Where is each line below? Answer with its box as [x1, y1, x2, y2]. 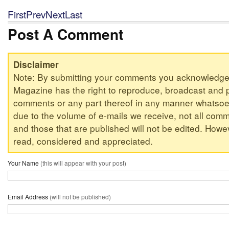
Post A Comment [8, 24, 123, 45]
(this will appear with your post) [40, 158, 126, 167]
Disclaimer [13, 58, 59, 71]
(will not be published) [50, 192, 111, 201]
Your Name [8, 158, 40, 167]
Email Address [8, 192, 50, 201]
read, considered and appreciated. [13, 134, 153, 148]
